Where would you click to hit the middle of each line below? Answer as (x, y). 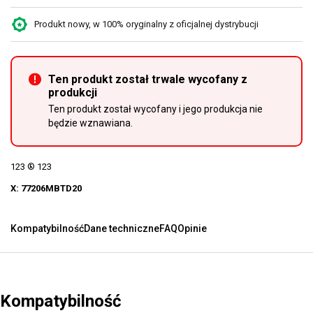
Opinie (192, 228)
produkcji (73, 93)
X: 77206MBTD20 (46, 188)
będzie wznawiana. (90, 123)
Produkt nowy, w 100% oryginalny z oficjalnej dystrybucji (146, 24)
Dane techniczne (122, 228)
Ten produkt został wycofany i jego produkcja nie (155, 109)
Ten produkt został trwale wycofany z (148, 79)
